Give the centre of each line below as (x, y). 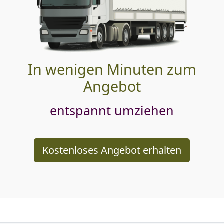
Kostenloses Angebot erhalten (112, 150)
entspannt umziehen (112, 110)
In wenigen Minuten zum (112, 69)
